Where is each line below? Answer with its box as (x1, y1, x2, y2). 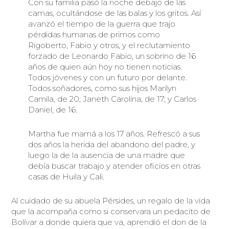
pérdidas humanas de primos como (28, 29, 160, 39)
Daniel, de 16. (28, 104, 77, 114)
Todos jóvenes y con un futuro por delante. (28, 72, 187, 82)
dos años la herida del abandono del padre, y (28, 139, 195, 149)
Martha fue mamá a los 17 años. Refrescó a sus (28, 128, 200, 139)
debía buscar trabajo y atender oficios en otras (28, 161, 200, 171)
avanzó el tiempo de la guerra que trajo (28, 18, 175, 29)
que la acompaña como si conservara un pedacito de (11, 207, 211, 217)
